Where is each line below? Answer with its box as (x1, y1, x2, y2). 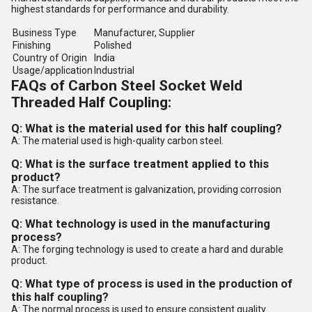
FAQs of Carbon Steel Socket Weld (11, 77, 242, 94)
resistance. (11, 195, 59, 206)
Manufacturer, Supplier (94, 27, 195, 38)
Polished (94, 40, 132, 51)
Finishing (13, 40, 51, 51)
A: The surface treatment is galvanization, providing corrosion (11, 184, 281, 195)
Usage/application (13, 65, 93, 76)
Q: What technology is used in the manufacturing (11, 217, 270, 231)
